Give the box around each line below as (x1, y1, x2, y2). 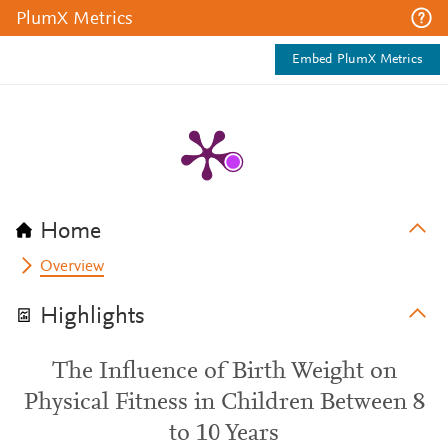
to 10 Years (169, 422, 279, 446)
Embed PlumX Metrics (292, 53, 423, 67)
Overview (40, 259, 105, 275)
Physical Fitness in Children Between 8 (23, 391, 425, 415)
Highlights (40, 305, 145, 329)
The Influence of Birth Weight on (51, 360, 397, 384)
